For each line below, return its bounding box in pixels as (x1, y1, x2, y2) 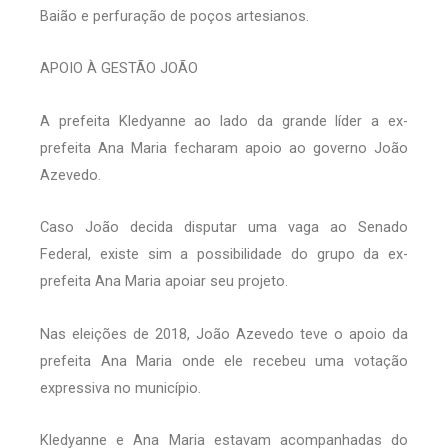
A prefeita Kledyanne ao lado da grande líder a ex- (40, 111, 408, 130)
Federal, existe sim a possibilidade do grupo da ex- (40, 245, 408, 264)
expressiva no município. (40, 378, 201, 397)
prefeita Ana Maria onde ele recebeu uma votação (40, 351, 408, 370)
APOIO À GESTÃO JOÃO (40, 59, 198, 78)
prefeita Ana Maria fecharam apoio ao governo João (40, 138, 408, 157)
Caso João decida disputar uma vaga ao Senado (40, 218, 408, 237)
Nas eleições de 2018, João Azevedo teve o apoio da (40, 324, 408, 343)
